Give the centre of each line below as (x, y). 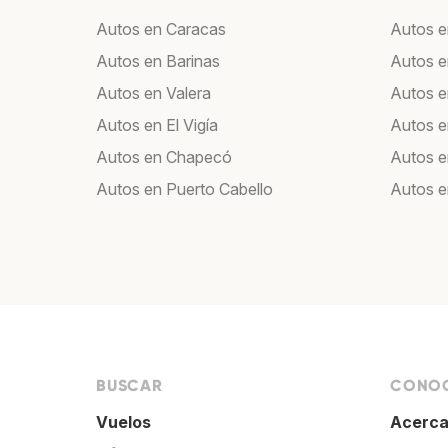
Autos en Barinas (158, 60)
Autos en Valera (153, 92)
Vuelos (123, 421)
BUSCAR (129, 385)
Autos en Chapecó (164, 156)
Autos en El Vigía (157, 124)
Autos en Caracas (161, 28)
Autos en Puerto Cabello (184, 188)
